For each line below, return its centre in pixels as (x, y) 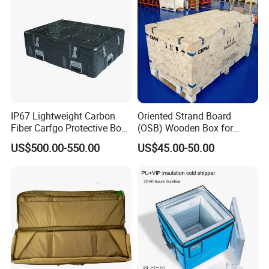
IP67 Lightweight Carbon (63, 116)
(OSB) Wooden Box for (185, 128)
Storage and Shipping (183, 140)
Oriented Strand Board (184, 116)
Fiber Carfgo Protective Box (69, 128)
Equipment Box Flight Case (68, 140)
